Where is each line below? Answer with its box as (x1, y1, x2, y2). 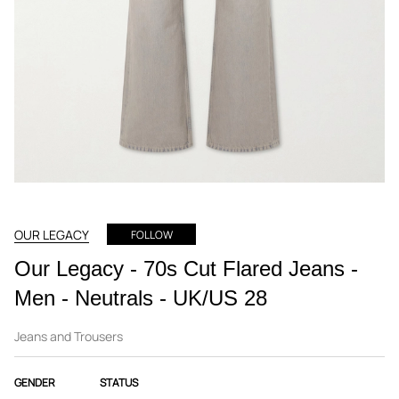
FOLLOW (130, 227, 173, 242)
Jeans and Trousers (14, 328, 123, 345)
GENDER (14, 375, 55, 390)
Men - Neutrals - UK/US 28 (14, 286, 267, 310)
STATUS (100, 375, 138, 390)
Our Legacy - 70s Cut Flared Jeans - (14, 256, 358, 281)
